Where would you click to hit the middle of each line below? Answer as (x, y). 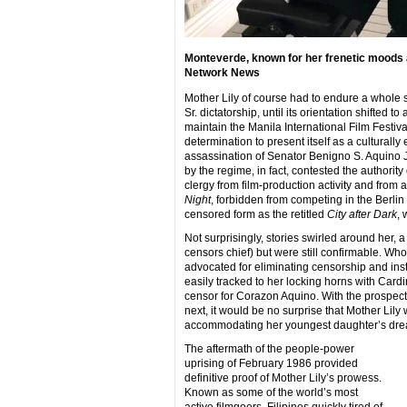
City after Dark (362, 214)
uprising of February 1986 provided (271, 363)
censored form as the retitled (255, 214)
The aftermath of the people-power (269, 348)
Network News (222, 72)
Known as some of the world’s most (271, 392)
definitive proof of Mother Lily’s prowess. (283, 377)
